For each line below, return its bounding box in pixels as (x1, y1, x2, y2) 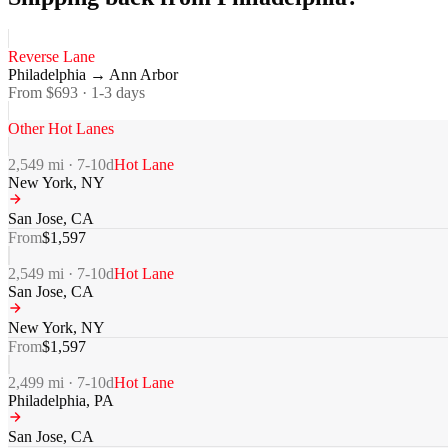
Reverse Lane (8, 48, 95, 66)
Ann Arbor (109, 66, 178, 84)
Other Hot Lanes (8, 120, 114, 138)
